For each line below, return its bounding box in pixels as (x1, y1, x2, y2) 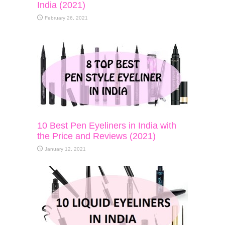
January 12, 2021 (45, 146, 86, 152)
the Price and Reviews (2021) (37, 131, 156, 141)
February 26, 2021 (45, 15, 88, 21)
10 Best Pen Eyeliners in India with (37, 120, 176, 131)
